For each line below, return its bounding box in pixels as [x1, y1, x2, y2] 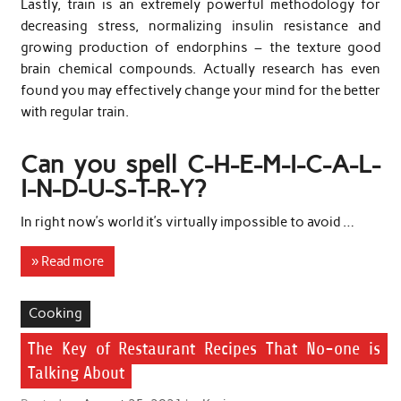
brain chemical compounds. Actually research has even [20, 61, 381, 78]
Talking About [27, 362, 124, 383]
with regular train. [20, 104, 129, 121]
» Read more [30, 253, 104, 269]
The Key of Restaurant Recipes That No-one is [27, 337, 381, 359]
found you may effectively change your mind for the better [20, 82, 381, 99]
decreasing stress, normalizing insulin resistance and [20, 18, 381, 35]
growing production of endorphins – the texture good [20, 39, 381, 56]
